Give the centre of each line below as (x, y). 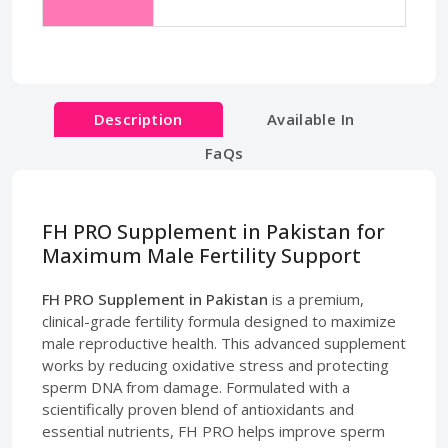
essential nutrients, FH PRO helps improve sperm (213, 430)
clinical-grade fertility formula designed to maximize (219, 320)
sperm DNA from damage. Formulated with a (196, 386)
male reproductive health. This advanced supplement (224, 342)
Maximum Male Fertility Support (201, 255)
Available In (310, 118)
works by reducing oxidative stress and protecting (215, 364)
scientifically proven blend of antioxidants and (198, 408)
